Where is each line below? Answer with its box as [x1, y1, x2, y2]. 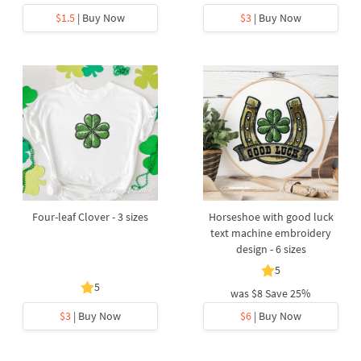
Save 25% [265, 286, 311, 301]
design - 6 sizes [235, 242, 306, 256]
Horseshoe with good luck [208, 210, 334, 224]
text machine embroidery [210, 226, 331, 240]
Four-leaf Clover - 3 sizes [32, 210, 148, 224]
